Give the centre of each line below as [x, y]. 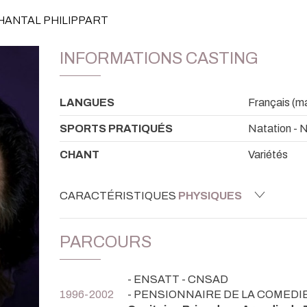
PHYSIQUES [210, 195]
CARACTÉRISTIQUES [119, 195]
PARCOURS [106, 242]
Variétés [268, 154]
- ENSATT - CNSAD [178, 279]
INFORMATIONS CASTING [159, 59]
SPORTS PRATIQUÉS [116, 128]
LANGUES [87, 102]
